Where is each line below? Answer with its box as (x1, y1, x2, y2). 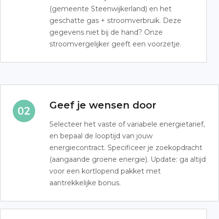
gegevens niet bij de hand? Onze (49, 27, 163, 37)
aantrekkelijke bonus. (49, 178, 121, 187)
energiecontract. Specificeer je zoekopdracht (49, 143, 202, 152)
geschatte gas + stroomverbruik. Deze (49, 16, 181, 25)
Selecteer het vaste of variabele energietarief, (49, 119, 205, 129)
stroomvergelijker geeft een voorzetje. (49, 39, 181, 48)
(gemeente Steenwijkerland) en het (49, 4, 172, 13)
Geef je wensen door (49, 99, 156, 111)
